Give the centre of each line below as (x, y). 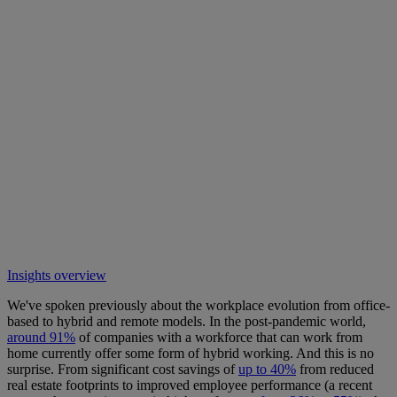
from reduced (335, 370)
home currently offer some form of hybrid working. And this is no (191, 354)
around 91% (41, 338)
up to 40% (267, 370)
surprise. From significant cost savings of (123, 370)
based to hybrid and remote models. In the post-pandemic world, (187, 322)
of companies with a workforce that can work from (219, 338)
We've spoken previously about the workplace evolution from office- (198, 306)
